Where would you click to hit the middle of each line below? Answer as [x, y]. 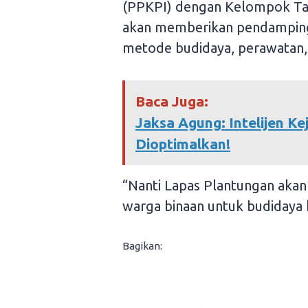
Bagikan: [142, 246]
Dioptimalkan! [183, 144]
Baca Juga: [172, 101]
